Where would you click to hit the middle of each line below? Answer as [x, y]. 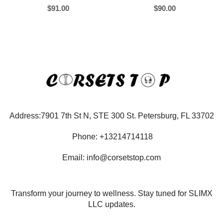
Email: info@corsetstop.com [111, 158]
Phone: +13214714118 [111, 137]
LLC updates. [111, 204]
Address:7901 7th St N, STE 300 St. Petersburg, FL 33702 [111, 116]
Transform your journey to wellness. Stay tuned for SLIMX [111, 193]
